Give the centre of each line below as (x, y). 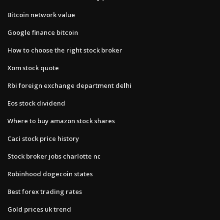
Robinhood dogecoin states (50, 174)
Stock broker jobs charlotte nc (54, 156)
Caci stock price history (43, 138)
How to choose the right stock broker (65, 50)
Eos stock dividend (36, 103)
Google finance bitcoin (43, 32)
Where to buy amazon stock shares (61, 121)
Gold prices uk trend (39, 209)
